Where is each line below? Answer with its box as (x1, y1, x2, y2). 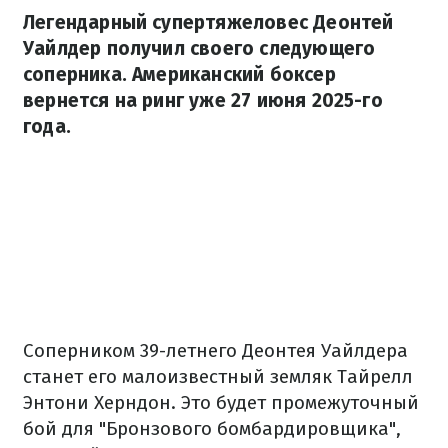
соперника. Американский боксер (23, 63, 336, 86)
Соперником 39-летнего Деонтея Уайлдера (23, 339, 408, 362)
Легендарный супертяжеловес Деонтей (23, 11, 394, 34)
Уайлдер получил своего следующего (23, 37, 376, 60)
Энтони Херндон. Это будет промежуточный (23, 391, 419, 414)
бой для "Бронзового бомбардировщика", (23, 417, 401, 440)
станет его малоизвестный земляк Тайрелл (23, 365, 413, 388)
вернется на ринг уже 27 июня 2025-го (23, 89, 383, 112)
